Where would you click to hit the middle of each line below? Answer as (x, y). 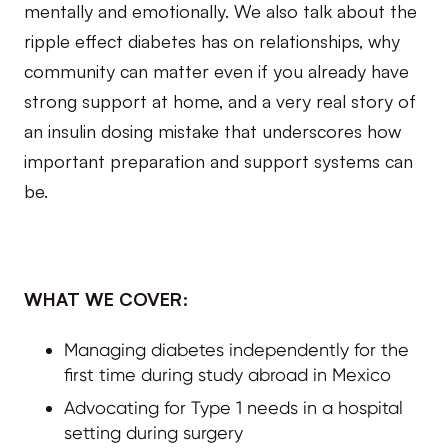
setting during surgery (153, 432)
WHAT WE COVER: (106, 297)
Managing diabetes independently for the (236, 349)
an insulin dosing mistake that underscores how (212, 129)
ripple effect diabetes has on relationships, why (212, 39)
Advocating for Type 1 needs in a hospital (233, 407)
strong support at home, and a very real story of (220, 99)
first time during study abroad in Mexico (227, 374)
